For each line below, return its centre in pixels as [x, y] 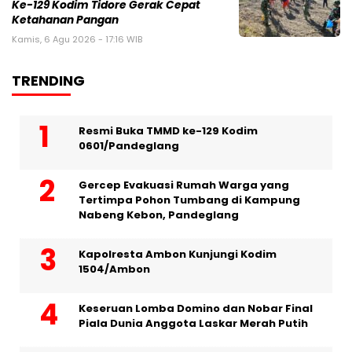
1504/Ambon [114, 269]
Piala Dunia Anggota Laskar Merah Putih [193, 324]
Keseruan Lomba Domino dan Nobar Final [196, 309]
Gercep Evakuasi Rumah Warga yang [184, 185]
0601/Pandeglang [129, 146]
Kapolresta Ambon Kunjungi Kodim [178, 255]
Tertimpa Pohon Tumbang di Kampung [189, 200]
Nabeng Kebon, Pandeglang [159, 215]
